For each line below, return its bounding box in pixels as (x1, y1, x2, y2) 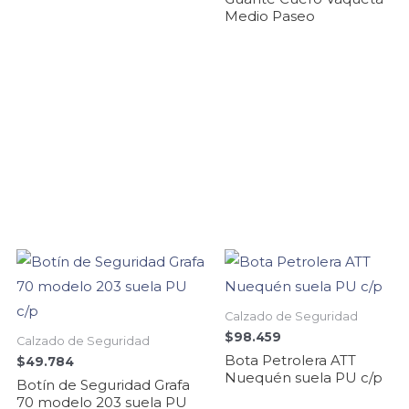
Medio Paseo (225, 6, 315, 25)
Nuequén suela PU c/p (225, 368, 383, 386)
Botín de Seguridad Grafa (16, 375, 190, 393)
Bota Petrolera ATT (225, 351, 356, 369)
